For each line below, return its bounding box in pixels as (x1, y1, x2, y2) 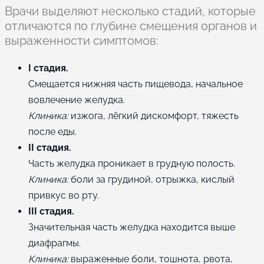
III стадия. (28, 205, 74, 217)
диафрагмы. (28, 237, 81, 249)
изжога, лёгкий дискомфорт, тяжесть (68, 110, 239, 121)
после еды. (28, 126, 77, 137)
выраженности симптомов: (5, 33, 159, 48)
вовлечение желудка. (28, 94, 125, 105)
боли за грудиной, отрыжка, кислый (68, 173, 235, 185)
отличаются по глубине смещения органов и (5, 18, 257, 33)
